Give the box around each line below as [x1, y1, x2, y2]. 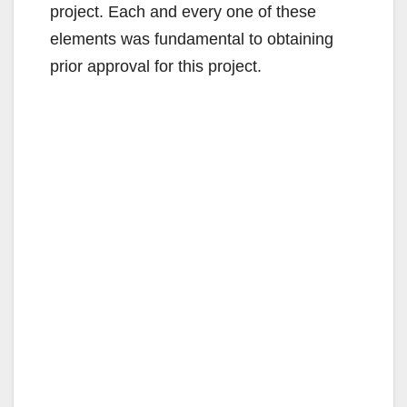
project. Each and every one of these [50, 3, 316, 22]
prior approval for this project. [50, 57, 262, 76]
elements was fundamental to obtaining [50, 30, 333, 49]
